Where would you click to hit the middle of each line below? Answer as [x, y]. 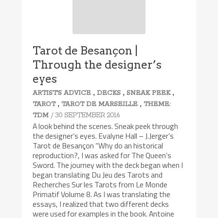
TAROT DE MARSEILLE [100, 104]
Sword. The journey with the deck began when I [108, 165]
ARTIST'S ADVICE [62, 93]
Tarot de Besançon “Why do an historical [98, 145]
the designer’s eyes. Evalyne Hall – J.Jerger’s [103, 136]
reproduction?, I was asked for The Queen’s [102, 155]
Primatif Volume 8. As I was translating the [102, 194]
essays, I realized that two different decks [101, 204]
